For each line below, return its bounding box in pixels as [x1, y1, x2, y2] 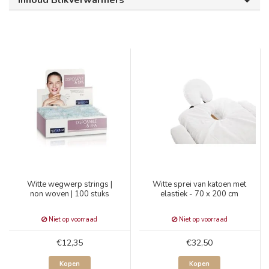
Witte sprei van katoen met [153, 178, 247, 190]
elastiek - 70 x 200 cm [160, 188, 239, 199]
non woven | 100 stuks [29, 188, 109, 199]
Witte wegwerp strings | [26, 178, 112, 190]
